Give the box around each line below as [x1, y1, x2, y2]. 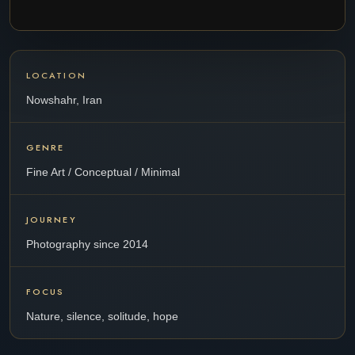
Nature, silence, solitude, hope [26, 310, 178, 323]
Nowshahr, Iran [26, 94, 102, 106]
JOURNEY [26, 213, 77, 226]
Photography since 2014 [26, 238, 148, 250]
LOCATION [26, 69, 86, 82]
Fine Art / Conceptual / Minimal [26, 166, 180, 178]
